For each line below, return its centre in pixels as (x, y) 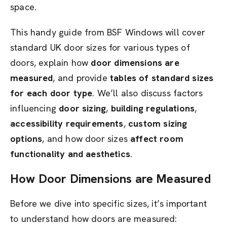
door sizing (83, 108)
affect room (157, 139)
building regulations (153, 108)
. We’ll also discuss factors (148, 93)
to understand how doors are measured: (94, 219)
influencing (35, 108)
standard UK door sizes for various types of (100, 47)
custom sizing (158, 123)
